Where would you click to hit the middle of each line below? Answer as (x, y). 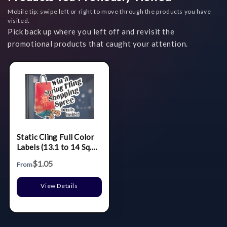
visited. (19, 21)
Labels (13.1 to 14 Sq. (54, 147)
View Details (59, 185)
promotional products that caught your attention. (98, 44)
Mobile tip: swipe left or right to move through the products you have (109, 12)
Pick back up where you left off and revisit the (91, 32)
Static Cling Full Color (55, 137)
